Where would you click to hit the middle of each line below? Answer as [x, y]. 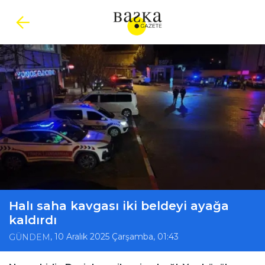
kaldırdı [33, 220]
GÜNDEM [30, 237]
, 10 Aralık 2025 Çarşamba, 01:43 [114, 236]
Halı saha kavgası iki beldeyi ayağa [119, 206]
